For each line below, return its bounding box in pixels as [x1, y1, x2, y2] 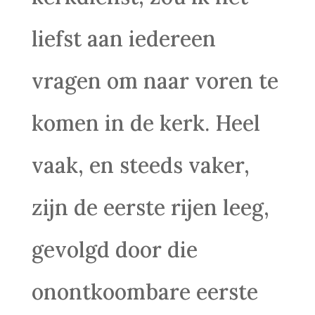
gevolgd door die [31, 236, 198, 263]
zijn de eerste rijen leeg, [31, 194, 269, 221]
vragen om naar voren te [31, 67, 278, 94]
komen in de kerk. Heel [31, 110, 260, 136]
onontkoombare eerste [31, 278, 258, 305]
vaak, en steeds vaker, [31, 152, 250, 179]
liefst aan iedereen [31, 25, 216, 52]
